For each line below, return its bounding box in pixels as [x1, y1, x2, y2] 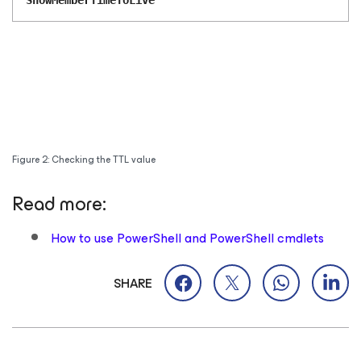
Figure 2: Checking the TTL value [12, 151, 156, 168]
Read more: [12, 188, 106, 221]
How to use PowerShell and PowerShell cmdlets [51, 227, 324, 250]
